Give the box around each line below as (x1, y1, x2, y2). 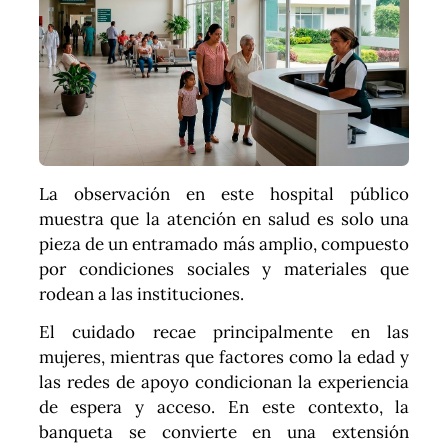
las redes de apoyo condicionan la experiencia (38, 370, 410, 393)
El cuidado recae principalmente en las (38, 320, 410, 343)
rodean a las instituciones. (38, 282, 244, 305)
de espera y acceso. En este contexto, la (38, 395, 410, 418)
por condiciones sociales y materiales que (38, 257, 410, 280)
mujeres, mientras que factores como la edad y (38, 345, 410, 368)
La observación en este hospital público (38, 182, 410, 205)
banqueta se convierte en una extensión (38, 420, 410, 443)
